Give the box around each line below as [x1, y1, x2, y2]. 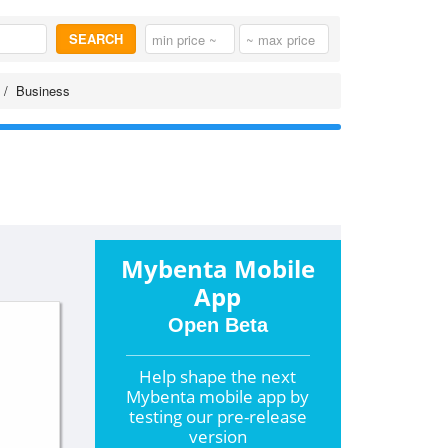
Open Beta [167, 314, 268, 336]
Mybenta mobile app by [126, 385, 310, 408]
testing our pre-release [128, 405, 307, 428]
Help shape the [139, 365, 262, 388]
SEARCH [68, 29, 123, 48]
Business [16, 81, 70, 100]
